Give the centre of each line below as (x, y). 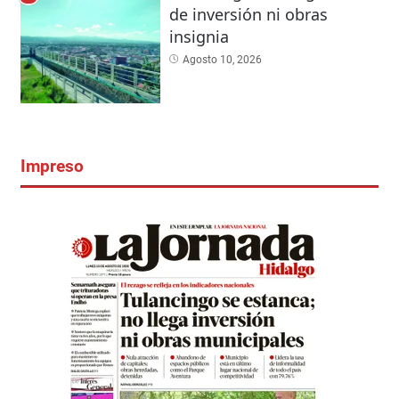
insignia (199, 37)
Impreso (52, 166)
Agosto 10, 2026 (222, 60)
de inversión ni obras (248, 15)
